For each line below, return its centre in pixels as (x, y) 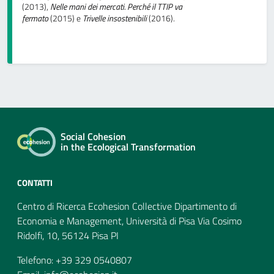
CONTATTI (35, 183)
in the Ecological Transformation (128, 147)
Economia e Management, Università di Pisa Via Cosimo (129, 221)
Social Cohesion (93, 137)
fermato (35, 19)
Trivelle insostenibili (115, 19)
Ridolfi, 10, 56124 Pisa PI (68, 236)
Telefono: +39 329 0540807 (75, 260)
